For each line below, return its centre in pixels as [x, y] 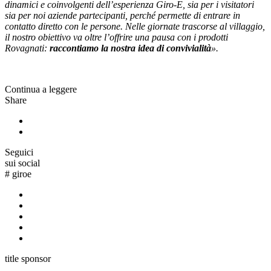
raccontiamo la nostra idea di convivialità [130, 48]
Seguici [19, 152]
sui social [22, 163]
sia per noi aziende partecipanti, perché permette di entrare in [122, 16]
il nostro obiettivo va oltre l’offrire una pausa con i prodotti [116, 38]
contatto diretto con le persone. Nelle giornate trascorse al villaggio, [135, 27]
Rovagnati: [27, 48]
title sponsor [28, 259]
